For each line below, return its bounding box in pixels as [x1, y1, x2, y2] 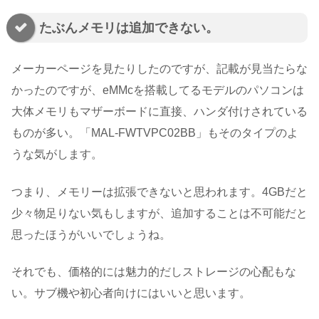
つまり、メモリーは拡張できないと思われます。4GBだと [11, 185, 308, 198]
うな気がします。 [11, 148, 103, 161]
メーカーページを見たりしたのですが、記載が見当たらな [11, 63, 308, 75]
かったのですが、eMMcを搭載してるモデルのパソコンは [11, 84, 304, 97]
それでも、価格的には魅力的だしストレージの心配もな [11, 266, 296, 278]
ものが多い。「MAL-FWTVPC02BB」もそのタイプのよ [11, 127, 298, 140]
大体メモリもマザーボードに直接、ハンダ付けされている [11, 105, 308, 118]
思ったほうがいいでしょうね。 [11, 228, 171, 241]
